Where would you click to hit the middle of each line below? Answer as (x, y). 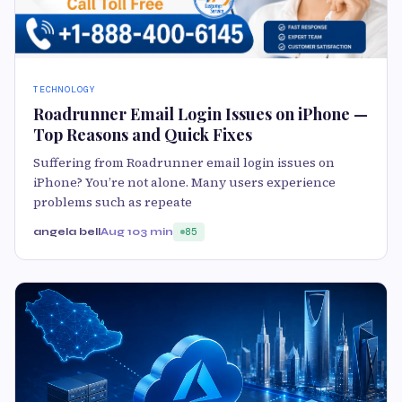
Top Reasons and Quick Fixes (143, 135)
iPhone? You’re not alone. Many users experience (184, 183)
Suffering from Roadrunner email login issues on (184, 163)
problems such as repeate (113, 202)
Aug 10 (120, 232)
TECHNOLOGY (65, 90)
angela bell (67, 232)
